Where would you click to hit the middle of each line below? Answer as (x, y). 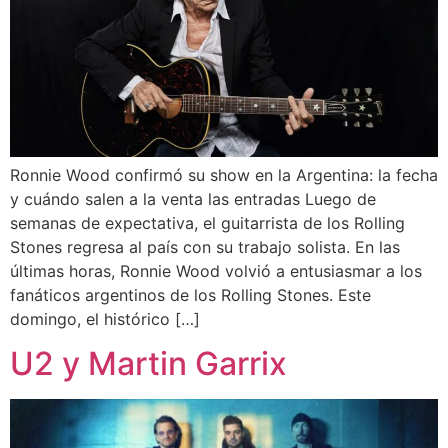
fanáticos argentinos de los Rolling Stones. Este (190, 294)
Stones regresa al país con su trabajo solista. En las (205, 246)
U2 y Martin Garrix (148, 364)
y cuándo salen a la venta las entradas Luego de (193, 198)
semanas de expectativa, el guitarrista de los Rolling (207, 222)
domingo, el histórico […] (105, 318)
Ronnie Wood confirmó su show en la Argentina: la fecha (224, 174)
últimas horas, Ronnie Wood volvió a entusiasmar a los (216, 270)
